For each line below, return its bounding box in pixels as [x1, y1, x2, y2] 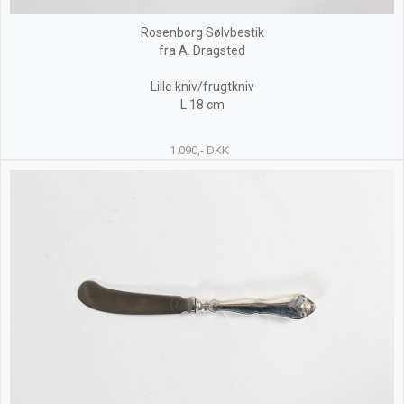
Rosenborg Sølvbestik [140, 25, 264, 40]
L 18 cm [179, 97, 225, 112]
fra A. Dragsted [159, 43, 245, 58]
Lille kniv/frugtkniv [150, 79, 254, 94]
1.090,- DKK [169, 143, 229, 157]
